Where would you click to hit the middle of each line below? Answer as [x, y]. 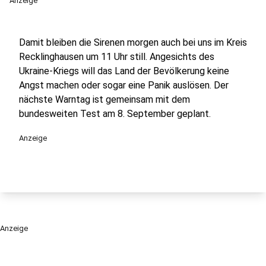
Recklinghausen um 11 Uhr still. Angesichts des [117, 57]
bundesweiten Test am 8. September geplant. [115, 114]
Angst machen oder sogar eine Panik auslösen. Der [124, 85]
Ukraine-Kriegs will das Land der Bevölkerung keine [124, 71]
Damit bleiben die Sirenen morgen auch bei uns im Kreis [133, 42]
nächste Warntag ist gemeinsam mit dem [104, 99]
